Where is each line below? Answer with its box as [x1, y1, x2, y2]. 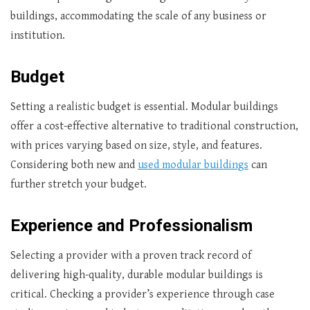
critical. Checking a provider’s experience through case [10, 288, 275, 301]
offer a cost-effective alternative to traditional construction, [10, 120, 298, 133]
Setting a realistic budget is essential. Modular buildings [10, 100, 278, 113]
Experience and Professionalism [10, 216, 253, 235]
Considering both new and [10, 158, 138, 172]
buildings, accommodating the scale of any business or [10, 10, 266, 23]
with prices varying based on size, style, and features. [10, 139, 262, 152]
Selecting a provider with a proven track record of [10, 249, 251, 262]
